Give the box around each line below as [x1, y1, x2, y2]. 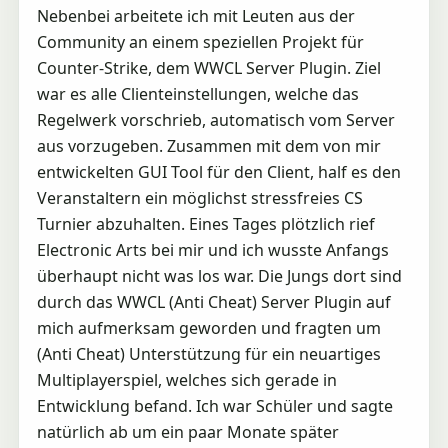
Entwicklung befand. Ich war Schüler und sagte [36, 394, 393, 417]
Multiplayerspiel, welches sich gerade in [36, 368, 337, 391]
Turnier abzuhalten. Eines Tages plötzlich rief [36, 212, 375, 235]
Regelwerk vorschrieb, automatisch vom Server [36, 108, 395, 131]
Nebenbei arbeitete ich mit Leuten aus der [36, 4, 355, 27]
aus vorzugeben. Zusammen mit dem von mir [36, 134, 381, 157]
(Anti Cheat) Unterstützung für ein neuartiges [36, 342, 381, 365]
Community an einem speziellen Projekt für [36, 30, 364, 53]
